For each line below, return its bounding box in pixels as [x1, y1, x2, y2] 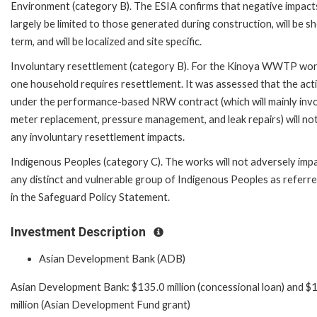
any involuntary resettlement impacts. [11, 131, 185, 144]
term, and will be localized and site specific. [11, 35, 202, 48]
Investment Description [11, 225, 149, 240]
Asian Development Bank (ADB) [39, 252, 185, 265]
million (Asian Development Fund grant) [11, 298, 190, 311]
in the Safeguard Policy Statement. [11, 191, 170, 204]
